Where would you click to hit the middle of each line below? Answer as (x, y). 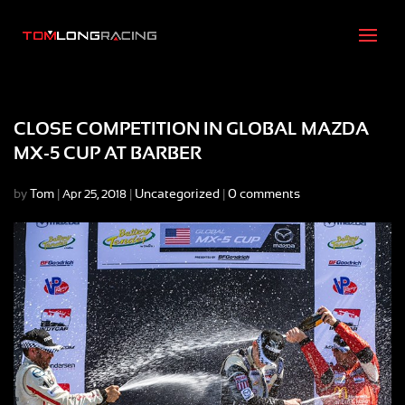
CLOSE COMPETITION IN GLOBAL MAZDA (191, 129)
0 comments (264, 194)
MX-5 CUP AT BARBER (108, 154)
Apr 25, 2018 (94, 195)
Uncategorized (177, 194)
